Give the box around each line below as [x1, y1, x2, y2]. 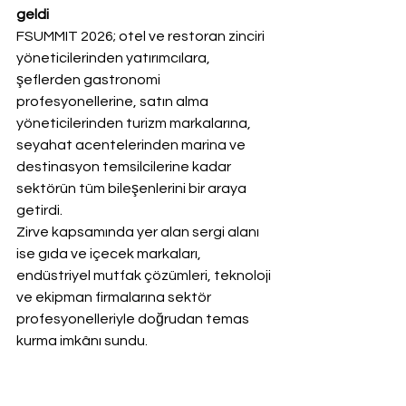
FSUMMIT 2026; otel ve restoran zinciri [16, 28, 267, 43]
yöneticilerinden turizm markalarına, [16, 115, 254, 130]
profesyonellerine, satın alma [16, 93, 211, 109]
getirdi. [16, 202, 63, 217]
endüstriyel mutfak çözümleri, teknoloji [16, 267, 274, 283]
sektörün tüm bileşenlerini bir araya [16, 180, 249, 196]
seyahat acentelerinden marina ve [16, 137, 248, 152]
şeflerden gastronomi [16, 72, 163, 87]
